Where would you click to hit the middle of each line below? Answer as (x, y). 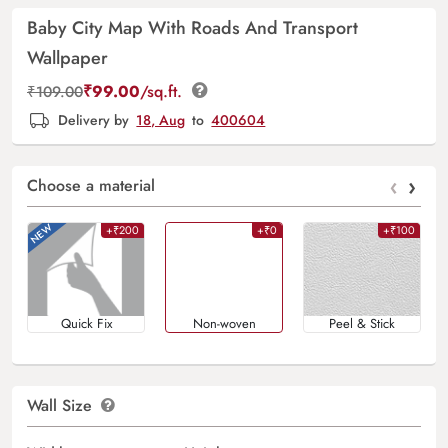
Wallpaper (67, 58)
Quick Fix (86, 323)
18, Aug (161, 120)
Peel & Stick (362, 323)
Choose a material (91, 185)
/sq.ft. (163, 91)
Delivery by (94, 120)
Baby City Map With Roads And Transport (192, 28)
